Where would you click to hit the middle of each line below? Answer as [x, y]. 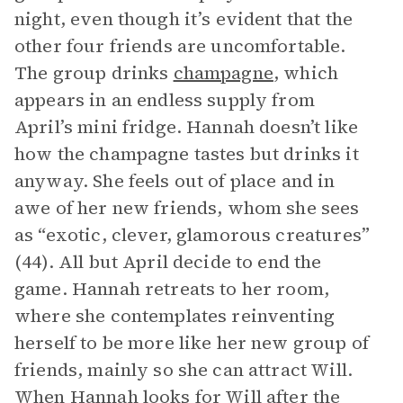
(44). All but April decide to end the [168, 262]
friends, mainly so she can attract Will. [184, 370]
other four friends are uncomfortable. [180, 46]
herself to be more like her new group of [192, 343]
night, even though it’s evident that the [184, 19]
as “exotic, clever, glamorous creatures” [192, 235]
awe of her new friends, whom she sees [187, 208]
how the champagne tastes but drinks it [187, 154]
